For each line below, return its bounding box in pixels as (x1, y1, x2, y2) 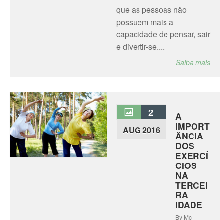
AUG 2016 (122, 124, 160, 136)
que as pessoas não (116, 4, 187, 15)
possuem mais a (116, 16, 173, 27)
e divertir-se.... (116, 41, 165, 52)
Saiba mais (176, 57, 210, 67)
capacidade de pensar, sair (116, 28, 210, 40)
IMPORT (175, 120, 210, 132)
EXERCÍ (175, 149, 208, 162)
